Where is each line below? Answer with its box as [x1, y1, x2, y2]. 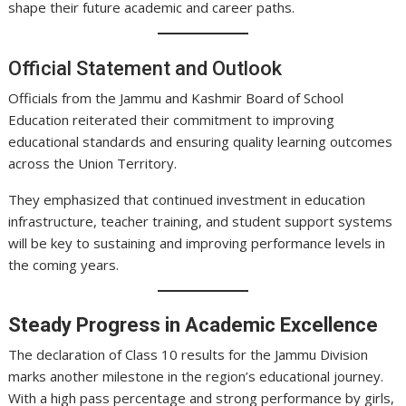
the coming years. [8, 255, 120, 274]
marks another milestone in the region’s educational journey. [8, 367, 384, 386]
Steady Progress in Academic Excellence [8, 314, 379, 337]
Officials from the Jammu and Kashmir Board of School [8, 88, 344, 107]
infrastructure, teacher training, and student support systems [8, 211, 393, 230]
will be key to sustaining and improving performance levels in [8, 233, 386, 252]
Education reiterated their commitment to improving [8, 110, 335, 129]
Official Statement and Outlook [8, 56, 283, 80]
